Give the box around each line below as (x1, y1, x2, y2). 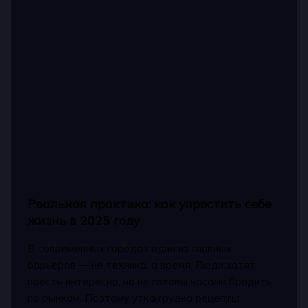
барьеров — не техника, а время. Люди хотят (27, 258, 256, 272)
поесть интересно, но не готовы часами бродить (27, 274, 272, 288)
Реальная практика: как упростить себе (27, 195, 272, 211)
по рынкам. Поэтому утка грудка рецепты (27, 291, 240, 305)
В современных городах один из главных (27, 241, 232, 255)
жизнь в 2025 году (27, 212, 140, 228)
